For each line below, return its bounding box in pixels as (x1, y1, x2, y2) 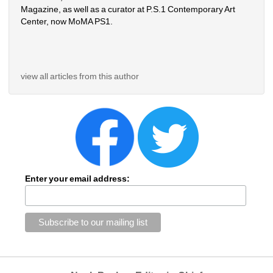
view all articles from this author (21, 71, 140, 81)
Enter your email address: (24, 173, 130, 183)
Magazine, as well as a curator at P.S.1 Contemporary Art (21, 4, 236, 14)
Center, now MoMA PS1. (21, 16, 113, 26)
